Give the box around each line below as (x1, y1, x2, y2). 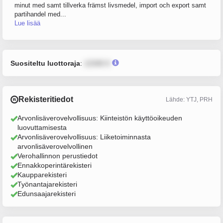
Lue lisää (14, 19, 40, 27)
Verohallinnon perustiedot (17, 152, 98, 160)
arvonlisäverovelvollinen (17, 142, 93, 150)
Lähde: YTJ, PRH (166, 96, 213, 103)
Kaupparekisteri (17, 171, 67, 179)
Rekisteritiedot (18, 95, 73, 104)
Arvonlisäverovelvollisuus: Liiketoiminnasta (17, 133, 151, 141)
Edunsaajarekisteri (17, 190, 76, 198)
